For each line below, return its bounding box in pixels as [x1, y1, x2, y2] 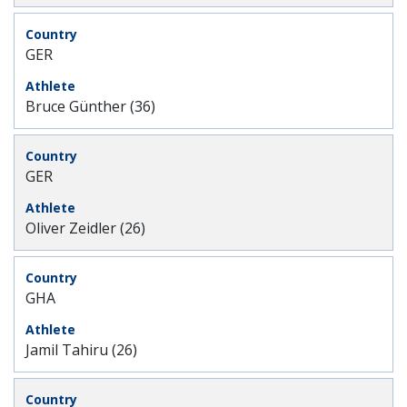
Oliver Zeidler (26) [25, 218, 145, 238]
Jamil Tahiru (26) [25, 340, 137, 360]
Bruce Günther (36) [25, 96, 155, 116]
